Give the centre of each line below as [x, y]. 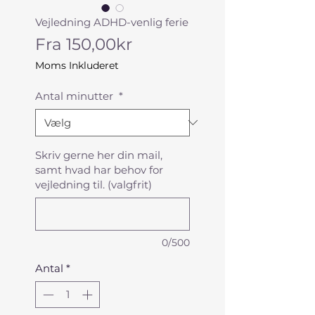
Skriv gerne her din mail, [99, 155]
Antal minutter [76, 96]
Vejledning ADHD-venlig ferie [112, 22]
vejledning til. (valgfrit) [94, 184]
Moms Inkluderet [77, 65]
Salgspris [168, 43]
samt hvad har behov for [99, 169]
